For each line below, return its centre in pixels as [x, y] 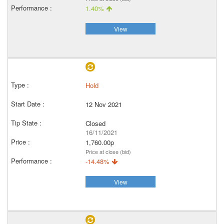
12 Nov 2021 [104, 104]
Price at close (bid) [108, 151]
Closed [95, 123]
